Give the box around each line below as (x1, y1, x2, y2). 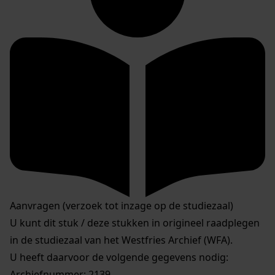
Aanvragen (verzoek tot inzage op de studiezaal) (10, 198, 233, 212)
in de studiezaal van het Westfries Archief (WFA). (10, 233, 233, 247)
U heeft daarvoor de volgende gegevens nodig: (10, 250, 228, 264)
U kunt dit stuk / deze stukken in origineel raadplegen (10, 215, 260, 230)
